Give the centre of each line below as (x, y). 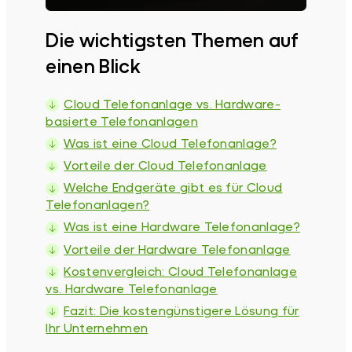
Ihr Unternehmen (97, 327)
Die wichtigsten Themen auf (172, 40)
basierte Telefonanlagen (122, 120)
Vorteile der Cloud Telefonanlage (165, 164)
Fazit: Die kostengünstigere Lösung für (181, 310)
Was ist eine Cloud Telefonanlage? (170, 142)
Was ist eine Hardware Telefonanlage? (182, 226)
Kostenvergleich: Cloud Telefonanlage (181, 270)
